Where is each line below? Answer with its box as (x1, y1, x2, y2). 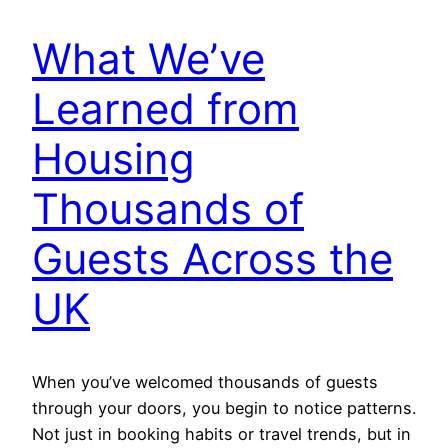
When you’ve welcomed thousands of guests (32, 372, 378, 393)
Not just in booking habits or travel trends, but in (32, 424, 411, 445)
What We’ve (32, 33, 265, 85)
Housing (32, 133, 195, 185)
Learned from (32, 83, 299, 135)
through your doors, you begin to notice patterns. (32, 398, 416, 419)
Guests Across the (32, 233, 393, 285)
